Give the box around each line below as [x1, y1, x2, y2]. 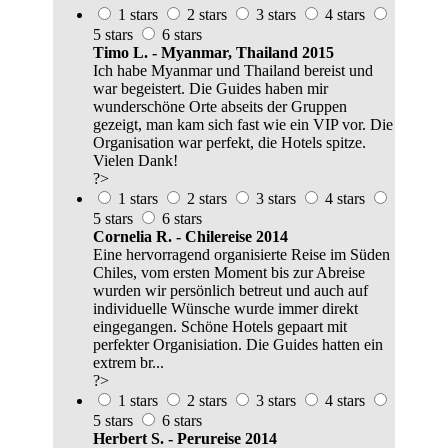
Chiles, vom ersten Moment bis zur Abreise [93, 264, 365, 282]
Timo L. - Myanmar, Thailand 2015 [93, 44, 334, 62]
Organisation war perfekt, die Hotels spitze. [93, 134, 366, 152]
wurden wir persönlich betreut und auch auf [93, 282, 368, 300]
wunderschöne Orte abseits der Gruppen [93, 98, 347, 116]
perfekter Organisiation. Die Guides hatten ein [93, 336, 383, 354]
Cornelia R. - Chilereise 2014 [93, 228, 288, 246]
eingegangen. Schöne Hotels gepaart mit [93, 318, 347, 336]
